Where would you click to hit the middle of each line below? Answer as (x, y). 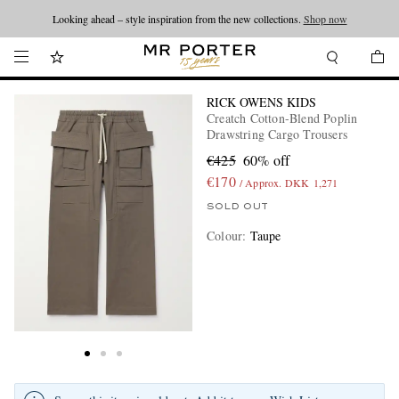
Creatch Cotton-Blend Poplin (282, 118)
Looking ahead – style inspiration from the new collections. (178, 19)
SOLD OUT (237, 207)
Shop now (325, 19)
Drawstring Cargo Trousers (277, 134)
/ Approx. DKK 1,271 (289, 183)
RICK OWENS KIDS (261, 102)
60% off (266, 160)
